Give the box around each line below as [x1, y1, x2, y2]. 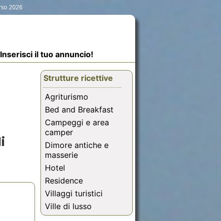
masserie [45, 150, 78, 160]
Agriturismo [45, 92, 88, 102]
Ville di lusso [45, 201, 92, 212]
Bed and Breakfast [45, 105, 113, 115]
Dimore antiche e [45, 140, 109, 150]
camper [45, 127, 73, 138]
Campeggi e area [45, 117, 109, 128]
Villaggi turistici [45, 188, 103, 199]
